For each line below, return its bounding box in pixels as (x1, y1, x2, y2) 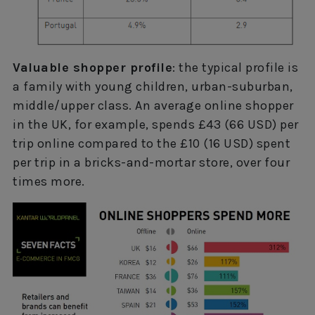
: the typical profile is (172, 59, 298, 75)
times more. (13, 173, 85, 189)
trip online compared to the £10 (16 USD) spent (13, 135, 290, 151)
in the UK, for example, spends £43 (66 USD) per (13, 116, 299, 132)
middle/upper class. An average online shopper (13, 97, 294, 113)
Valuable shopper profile (13, 59, 172, 75)
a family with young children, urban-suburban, (13, 78, 293, 94)
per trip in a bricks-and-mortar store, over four (13, 154, 290, 170)
